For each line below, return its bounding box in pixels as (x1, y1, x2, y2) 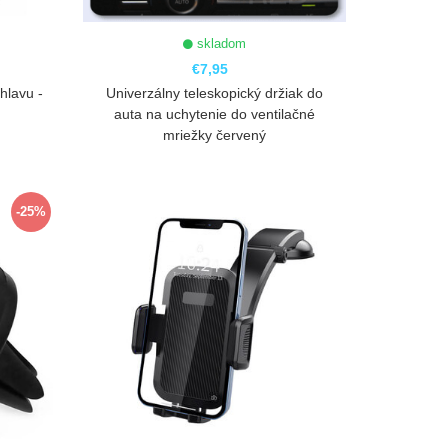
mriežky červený (163, 126, 267, 143)
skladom (193, 35, 247, 51)
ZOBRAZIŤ (188, 191, 247, 206)
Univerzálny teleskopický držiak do (106, 84, 324, 101)
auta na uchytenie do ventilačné (114, 105, 316, 122)
